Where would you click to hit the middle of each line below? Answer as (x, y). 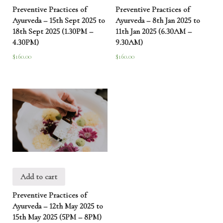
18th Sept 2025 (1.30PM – (53, 32)
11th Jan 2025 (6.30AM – (153, 32)
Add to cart (39, 176)
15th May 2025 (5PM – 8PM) (57, 217)
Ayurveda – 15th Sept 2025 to (59, 21)
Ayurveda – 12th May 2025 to (58, 206)
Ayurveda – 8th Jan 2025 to (158, 21)
